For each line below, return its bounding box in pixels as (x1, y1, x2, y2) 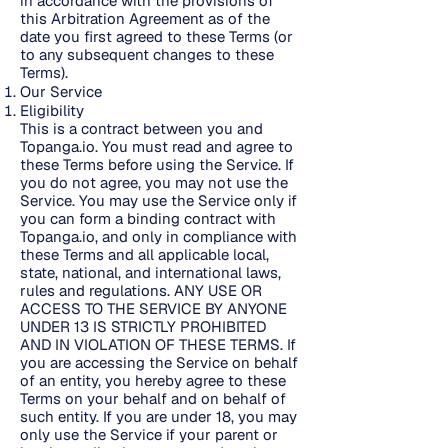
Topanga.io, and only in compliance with (20, 227, 297, 246)
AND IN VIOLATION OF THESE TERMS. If (20, 335, 296, 354)
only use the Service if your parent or (20, 425, 278, 444)
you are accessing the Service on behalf (20, 353, 298, 372)
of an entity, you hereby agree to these (20, 371, 286, 390)
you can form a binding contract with (20, 209, 276, 228)
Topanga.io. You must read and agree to (20, 137, 293, 156)
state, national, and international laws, (20, 263, 281, 282)
